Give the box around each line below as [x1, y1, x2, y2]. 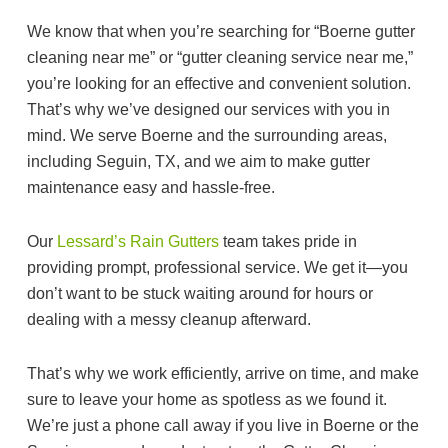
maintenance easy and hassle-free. [27, 179, 275, 197]
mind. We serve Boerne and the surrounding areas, [27, 127, 387, 145]
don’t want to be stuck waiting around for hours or [27, 285, 373, 303]
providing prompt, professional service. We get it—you [27, 259, 408, 277]
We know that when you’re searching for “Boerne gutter [27, 23, 415, 41]
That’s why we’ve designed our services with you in [27, 101, 390, 119]
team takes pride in [219, 233, 357, 251]
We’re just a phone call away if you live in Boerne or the [27, 417, 419, 435]
